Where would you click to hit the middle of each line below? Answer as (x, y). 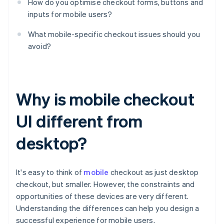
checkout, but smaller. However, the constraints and (105, 184)
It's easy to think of (50, 172)
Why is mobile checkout (105, 99)
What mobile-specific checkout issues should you (114, 34)
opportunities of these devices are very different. (102, 196)
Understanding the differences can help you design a (108, 208)
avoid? (40, 46)
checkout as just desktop (154, 172)
